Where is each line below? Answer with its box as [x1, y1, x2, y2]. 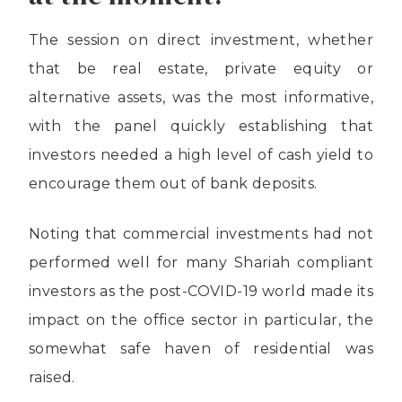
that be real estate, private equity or [29, 59, 373, 77]
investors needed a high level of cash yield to [29, 145, 373, 163]
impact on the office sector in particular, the [29, 310, 373, 328]
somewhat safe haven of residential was [29, 339, 373, 357]
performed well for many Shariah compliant [29, 253, 373, 271]
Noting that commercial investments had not [29, 224, 373, 242]
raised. [29, 368, 75, 386]
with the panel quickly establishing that [29, 117, 373, 135]
